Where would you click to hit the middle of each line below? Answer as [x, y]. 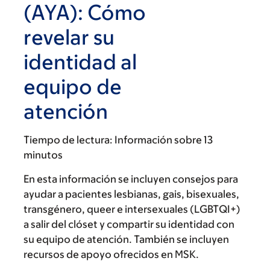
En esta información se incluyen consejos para [131, 179]
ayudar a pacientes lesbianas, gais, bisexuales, [131, 194]
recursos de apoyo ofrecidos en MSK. [111, 254]
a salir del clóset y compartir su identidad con [129, 224]
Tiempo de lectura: [68, 140]
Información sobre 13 [164, 140]
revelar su [69, 37]
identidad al [80, 61]
